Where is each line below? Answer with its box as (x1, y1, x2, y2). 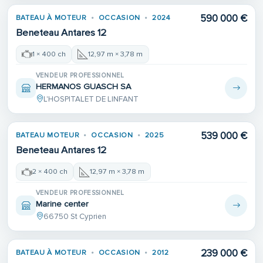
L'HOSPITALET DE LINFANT (43, 95, 139, 104)
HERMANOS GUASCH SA (35, 81, 131, 92)
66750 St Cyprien (43, 212, 106, 222)
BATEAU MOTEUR (15, 130, 80, 140)
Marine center (35, 198, 89, 209)
